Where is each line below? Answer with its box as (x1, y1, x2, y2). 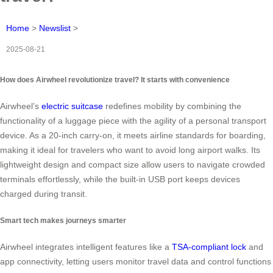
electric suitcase (41, 101, 103, 112)
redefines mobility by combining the (103, 101, 241, 112)
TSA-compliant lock (172, 241, 246, 252)
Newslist (39, 23, 71, 33)
